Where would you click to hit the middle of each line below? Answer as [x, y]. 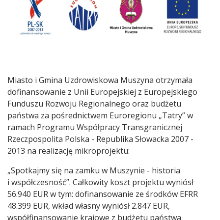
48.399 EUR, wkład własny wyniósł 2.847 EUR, [89, 206]
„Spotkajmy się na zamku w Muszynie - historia [94, 170]
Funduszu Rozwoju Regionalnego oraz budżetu [94, 103]
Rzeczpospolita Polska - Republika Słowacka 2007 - [100, 139]
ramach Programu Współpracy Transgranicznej [95, 127]
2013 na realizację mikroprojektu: [69, 151]
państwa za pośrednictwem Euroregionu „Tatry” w [100, 115]
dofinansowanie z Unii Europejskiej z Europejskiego [102, 92]
